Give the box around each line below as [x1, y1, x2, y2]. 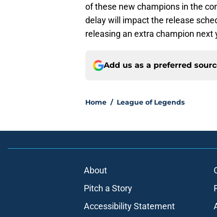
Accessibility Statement [83, 201, 175, 212]
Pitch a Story [83, 183, 132, 194]
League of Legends [117, 98, 185, 107]
